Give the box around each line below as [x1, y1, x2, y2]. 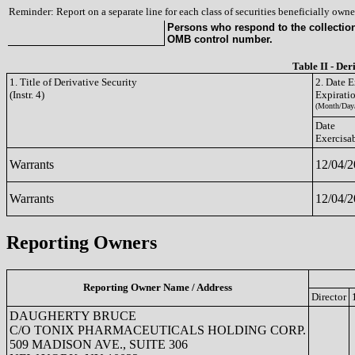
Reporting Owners [6, 231, 157, 253]
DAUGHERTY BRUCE [10, 308, 136, 323]
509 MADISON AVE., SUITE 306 [10, 337, 188, 351]
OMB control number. [167, 33, 273, 45]
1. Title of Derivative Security [10, 76, 137, 88]
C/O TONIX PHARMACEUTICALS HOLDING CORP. [10, 323, 306, 337]
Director [311, 290, 346, 303]
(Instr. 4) [10, 89, 44, 101]
